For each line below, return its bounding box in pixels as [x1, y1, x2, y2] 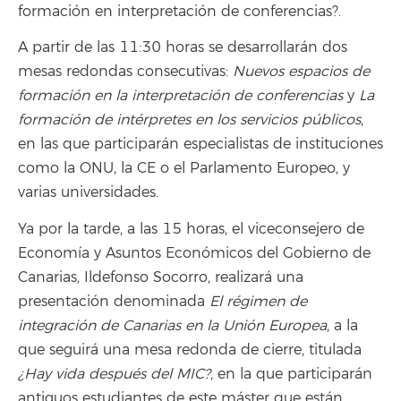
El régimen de [209, 292, 307, 311]
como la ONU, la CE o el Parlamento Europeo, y [18, 159, 350, 178]
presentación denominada [18, 292, 209, 311]
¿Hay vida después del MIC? [18, 364, 210, 383]
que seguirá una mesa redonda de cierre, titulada [18, 340, 362, 359]
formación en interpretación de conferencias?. [18, 2, 341, 21]
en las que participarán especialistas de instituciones [18, 135, 383, 154]
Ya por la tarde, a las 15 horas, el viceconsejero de [18, 219, 364, 238]
